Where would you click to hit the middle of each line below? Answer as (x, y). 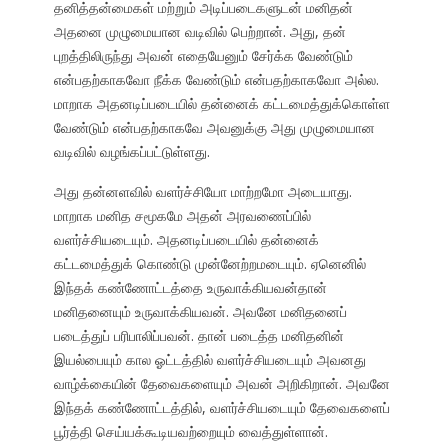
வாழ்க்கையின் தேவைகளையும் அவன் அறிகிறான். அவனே (221, 384)
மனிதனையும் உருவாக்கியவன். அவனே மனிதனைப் (200, 312)
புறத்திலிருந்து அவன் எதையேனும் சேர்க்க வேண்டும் (203, 56)
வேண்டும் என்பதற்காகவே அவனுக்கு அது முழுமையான (214, 128)
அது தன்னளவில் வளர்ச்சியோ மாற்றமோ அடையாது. (202, 192)
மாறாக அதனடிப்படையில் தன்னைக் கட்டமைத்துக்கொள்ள (221, 104)
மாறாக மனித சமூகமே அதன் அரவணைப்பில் (182, 216)
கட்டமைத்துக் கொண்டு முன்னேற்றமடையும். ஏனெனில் (209, 264)
